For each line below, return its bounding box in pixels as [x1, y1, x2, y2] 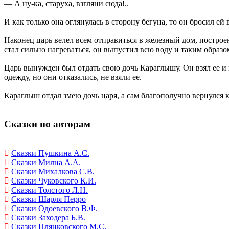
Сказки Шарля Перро [11, 195, 86, 204]
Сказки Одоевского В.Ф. [11, 204, 98, 213]
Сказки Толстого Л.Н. [11, 186, 88, 195]
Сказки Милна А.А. [11, 158, 81, 167]
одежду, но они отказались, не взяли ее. [4, 72, 142, 81]
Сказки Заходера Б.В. [11, 213, 85, 222]
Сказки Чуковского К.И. [11, 176, 96, 186]
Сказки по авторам [4, 119, 90, 130]
